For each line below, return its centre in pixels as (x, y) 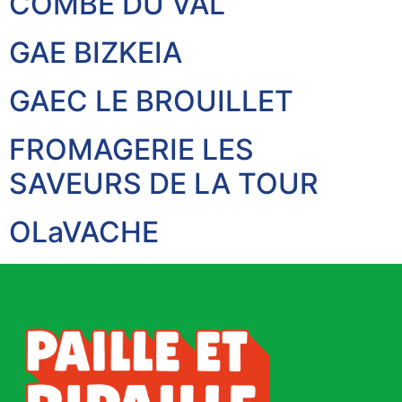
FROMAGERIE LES (131, 149)
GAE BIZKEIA (96, 52)
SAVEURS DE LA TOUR (164, 183)
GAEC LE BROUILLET (151, 100)
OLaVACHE (84, 232)
